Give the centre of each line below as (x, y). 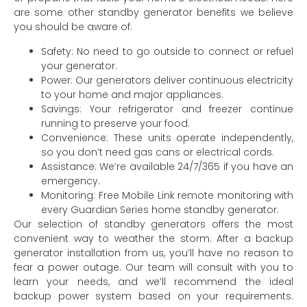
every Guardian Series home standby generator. (160, 209)
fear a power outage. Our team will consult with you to (153, 267)
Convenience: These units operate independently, (167, 137)
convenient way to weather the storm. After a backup (153, 238)
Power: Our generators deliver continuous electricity (167, 80)
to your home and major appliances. (132, 94)
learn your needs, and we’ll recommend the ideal (153, 281)
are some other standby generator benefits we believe (153, 13)
